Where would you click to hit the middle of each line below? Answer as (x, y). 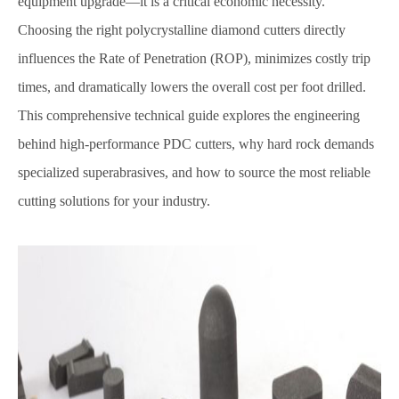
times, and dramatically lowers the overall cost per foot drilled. (192, 87)
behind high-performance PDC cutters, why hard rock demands (196, 144)
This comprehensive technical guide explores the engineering (189, 115)
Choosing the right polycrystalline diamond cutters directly (182, 30)
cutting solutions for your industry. (114, 201)
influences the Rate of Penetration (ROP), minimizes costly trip (194, 58)
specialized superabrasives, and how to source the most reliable (194, 172)
